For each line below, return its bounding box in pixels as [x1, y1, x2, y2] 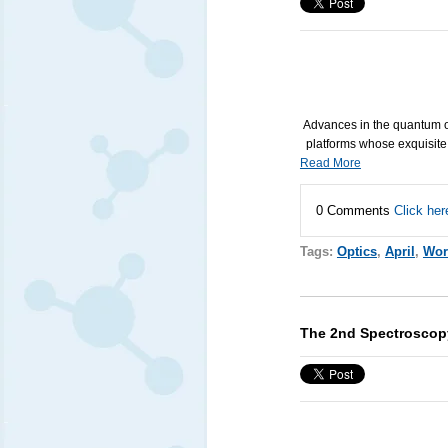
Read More [299, 156, 361, 171]
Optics [336, 244, 377, 260]
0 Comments [315, 203, 394, 219]
